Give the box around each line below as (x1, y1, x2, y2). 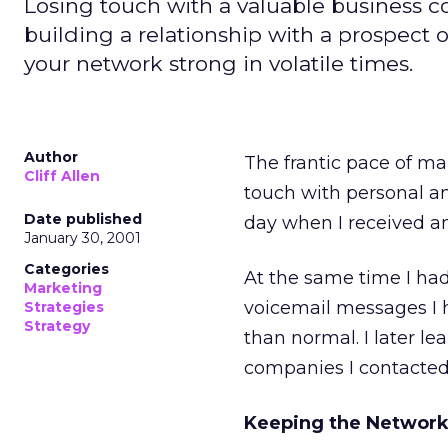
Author (24, 148, 78, 166)
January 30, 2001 (24, 229, 141, 247)
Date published (24, 210, 142, 228)
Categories (24, 260, 109, 278)
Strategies (24, 298, 104, 316)
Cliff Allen (24, 167, 100, 185)
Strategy (24, 317, 90, 335)
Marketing (24, 279, 102, 297)
